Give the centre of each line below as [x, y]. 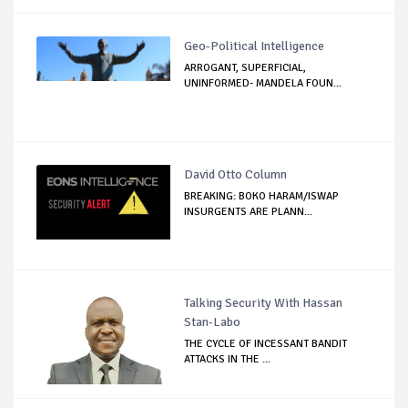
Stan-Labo [213, 321]
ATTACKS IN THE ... [228, 359]
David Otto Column [236, 174]
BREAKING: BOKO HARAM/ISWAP [262, 196]
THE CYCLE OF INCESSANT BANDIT [266, 343]
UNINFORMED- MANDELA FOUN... [263, 83]
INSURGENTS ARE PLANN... [249, 211]
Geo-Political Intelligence [255, 46]
